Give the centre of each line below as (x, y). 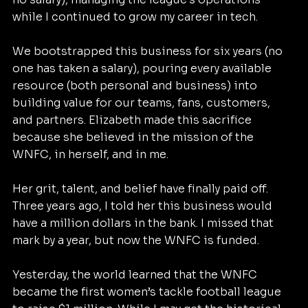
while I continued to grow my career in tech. (135, 17)
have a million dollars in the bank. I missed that (144, 223)
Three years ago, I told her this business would (144, 206)
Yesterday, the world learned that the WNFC (136, 275)
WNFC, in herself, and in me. (90, 155)
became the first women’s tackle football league (148, 292)
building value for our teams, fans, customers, (143, 103)
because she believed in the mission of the (134, 137)
